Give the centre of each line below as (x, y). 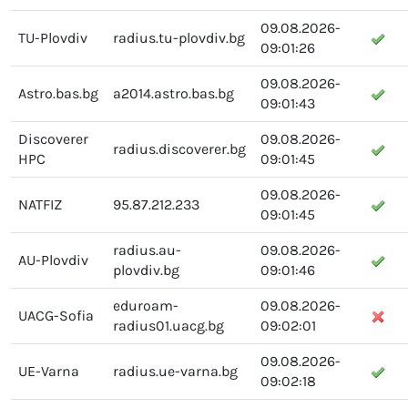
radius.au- (147, 250)
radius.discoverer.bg (179, 148)
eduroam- (146, 305)
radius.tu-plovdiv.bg (179, 37)
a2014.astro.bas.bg (173, 93)
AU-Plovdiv (53, 260)
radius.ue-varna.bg (175, 371)
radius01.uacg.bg (168, 325)
